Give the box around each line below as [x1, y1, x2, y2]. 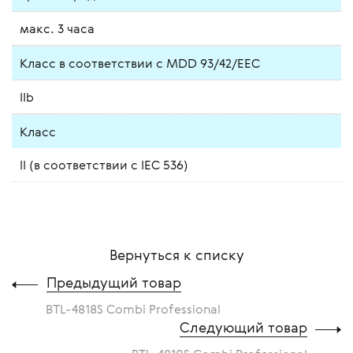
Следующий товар [180, 317, 307, 336]
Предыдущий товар [46, 272, 181, 292]
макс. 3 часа [20, 19, 95, 37]
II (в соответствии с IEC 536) [20, 155, 188, 173]
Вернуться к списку [109, 244, 244, 264]
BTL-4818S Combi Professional [46, 299, 221, 318]
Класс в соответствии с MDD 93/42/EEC [20, 54, 260, 72]
